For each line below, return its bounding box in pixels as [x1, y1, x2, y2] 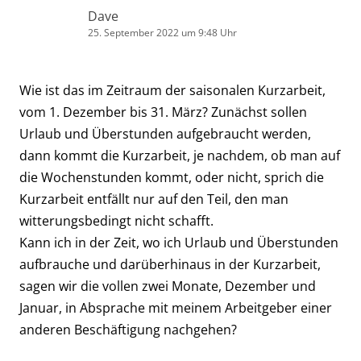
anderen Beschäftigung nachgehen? [19, 320, 237, 338]
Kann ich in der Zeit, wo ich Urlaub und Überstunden [19, 233, 338, 251]
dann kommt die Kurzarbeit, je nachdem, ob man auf [19, 146, 340, 164]
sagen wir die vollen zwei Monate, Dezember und [19, 276, 316, 295]
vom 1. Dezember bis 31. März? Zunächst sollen [19, 102, 307, 121]
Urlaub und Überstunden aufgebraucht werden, [19, 124, 311, 143]
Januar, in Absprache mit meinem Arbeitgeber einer [19, 298, 332, 317]
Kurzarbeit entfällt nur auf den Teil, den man [19, 189, 288, 208]
